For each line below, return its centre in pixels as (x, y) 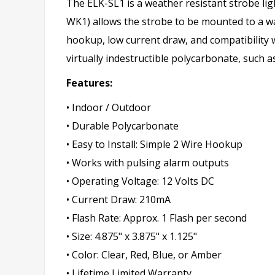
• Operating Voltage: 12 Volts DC (140, 181)
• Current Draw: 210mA (118, 200)
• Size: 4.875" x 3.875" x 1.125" (132, 237)
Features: (89, 83)
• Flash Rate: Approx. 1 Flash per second (157, 218)
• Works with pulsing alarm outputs (148, 163)
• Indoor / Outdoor (109, 108)
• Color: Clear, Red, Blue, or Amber (144, 255)
